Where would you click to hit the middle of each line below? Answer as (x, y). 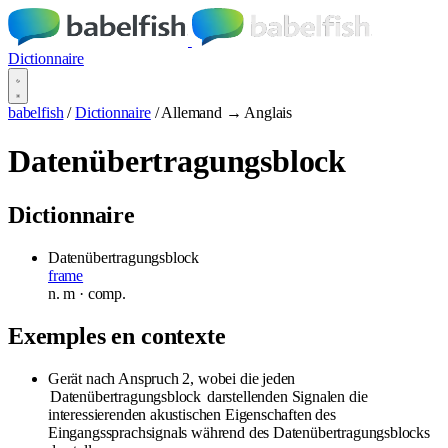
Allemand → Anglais (227, 112)
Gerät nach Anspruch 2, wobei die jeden (172, 378)
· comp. (100, 293)
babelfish (36, 112)
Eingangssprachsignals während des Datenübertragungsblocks (239, 432)
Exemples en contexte (117, 335)
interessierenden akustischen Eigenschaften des (192, 414)
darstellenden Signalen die (285, 396)
